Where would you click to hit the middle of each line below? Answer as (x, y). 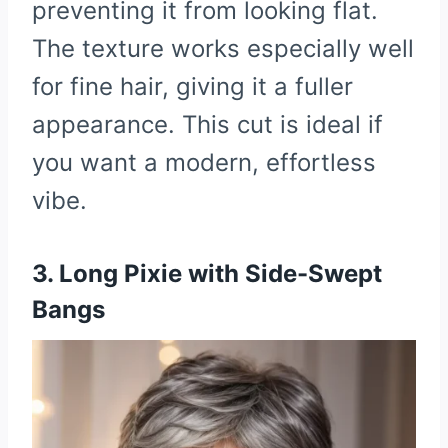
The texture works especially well (223, 49)
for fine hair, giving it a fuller (192, 87)
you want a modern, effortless (204, 163)
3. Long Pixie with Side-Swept (207, 274)
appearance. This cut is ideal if (207, 125)
